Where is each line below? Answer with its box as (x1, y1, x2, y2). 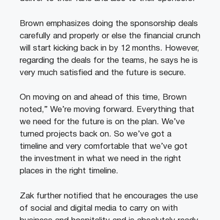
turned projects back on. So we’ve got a (20, 131, 171, 138)
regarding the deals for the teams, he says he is (20, 56, 198, 64)
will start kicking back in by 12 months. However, (20, 44, 199, 52)
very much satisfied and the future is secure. (20, 69, 186, 77)
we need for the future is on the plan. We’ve (20, 118, 185, 126)
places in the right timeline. (20, 167, 118, 175)
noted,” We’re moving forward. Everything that (20, 106, 194, 114)
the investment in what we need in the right (20, 155, 181, 163)
